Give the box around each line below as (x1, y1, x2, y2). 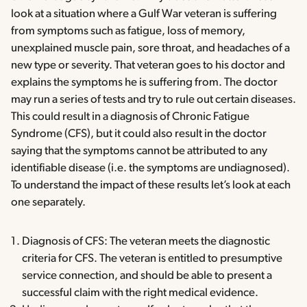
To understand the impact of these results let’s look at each (11, 180, 291, 192)
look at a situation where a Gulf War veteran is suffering (11, 8, 277, 21)
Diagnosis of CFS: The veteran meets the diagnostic (22, 236, 270, 248)
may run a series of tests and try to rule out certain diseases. (11, 94, 296, 106)
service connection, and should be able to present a (22, 270, 272, 282)
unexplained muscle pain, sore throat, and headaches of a (11, 42, 290, 55)
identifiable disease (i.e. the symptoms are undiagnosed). (11, 162, 290, 175)
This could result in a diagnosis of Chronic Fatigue (11, 111, 249, 123)
